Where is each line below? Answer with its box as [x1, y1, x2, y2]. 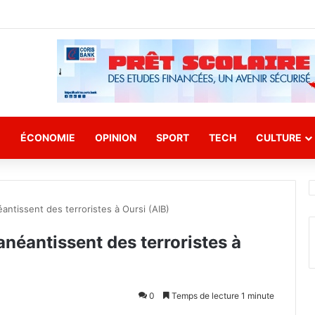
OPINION [95, 131, 136, 143]
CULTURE [256, 131, 302, 143]
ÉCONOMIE [20, 131, 75, 143]
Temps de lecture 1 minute [169, 290, 274, 301]
